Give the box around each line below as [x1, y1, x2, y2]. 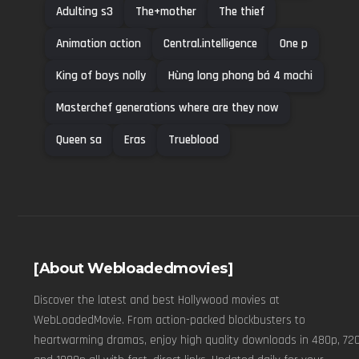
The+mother [135, 4, 196, 20]
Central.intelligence [163, 36, 257, 52]
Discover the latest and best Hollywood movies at [34, 292, 280, 309]
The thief [219, 4, 264, 20]
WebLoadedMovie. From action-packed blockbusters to [34, 313, 305, 329]
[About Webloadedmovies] [34, 260, 233, 278]
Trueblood [168, 132, 219, 148]
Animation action [56, 36, 141, 52]
